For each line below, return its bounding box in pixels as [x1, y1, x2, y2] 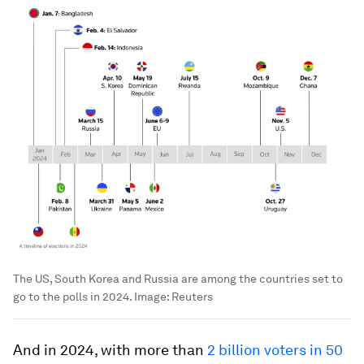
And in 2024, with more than [13, 340, 207, 358]
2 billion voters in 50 [207, 340, 343, 358]
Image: [132, 289, 171, 303]
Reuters [171, 289, 213, 303]
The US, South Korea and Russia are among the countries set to [13, 271, 343, 285]
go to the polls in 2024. [13, 289, 132, 303]
